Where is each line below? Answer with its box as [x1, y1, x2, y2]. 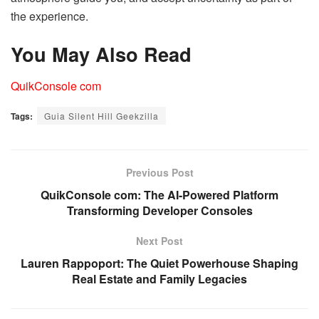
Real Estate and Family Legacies [72, 271, 247, 288]
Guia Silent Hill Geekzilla [44, 110, 159, 122]
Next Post [136, 234, 183, 249]
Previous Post [125, 165, 194, 180]
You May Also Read [11, 40, 192, 68]
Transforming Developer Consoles [66, 202, 253, 219]
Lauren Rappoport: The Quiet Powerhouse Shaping [21, 255, 298, 272]
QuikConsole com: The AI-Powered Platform [41, 187, 278, 204]
